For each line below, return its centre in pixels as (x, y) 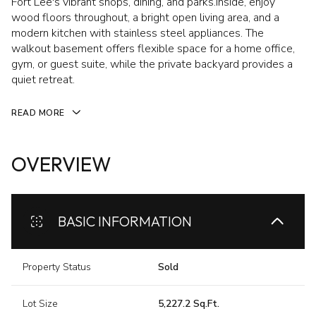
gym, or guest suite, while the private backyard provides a (152, 64)
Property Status (57, 267)
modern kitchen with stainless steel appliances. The (138, 33)
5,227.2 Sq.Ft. (189, 304)
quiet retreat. (43, 80)
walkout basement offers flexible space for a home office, (153, 49)
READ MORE (38, 113)
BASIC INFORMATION (125, 221)
